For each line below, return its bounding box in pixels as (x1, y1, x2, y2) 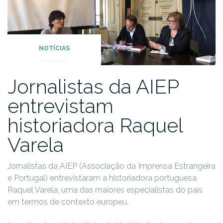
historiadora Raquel (7, 113, 183, 137)
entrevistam (7, 94, 113, 118)
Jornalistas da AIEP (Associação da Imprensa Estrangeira (7, 161, 216, 171)
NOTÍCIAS (39, 45, 70, 52)
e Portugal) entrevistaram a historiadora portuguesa (7, 173, 197, 183)
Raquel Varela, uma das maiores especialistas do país (7, 185, 203, 195)
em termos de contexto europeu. (7, 197, 128, 207)
